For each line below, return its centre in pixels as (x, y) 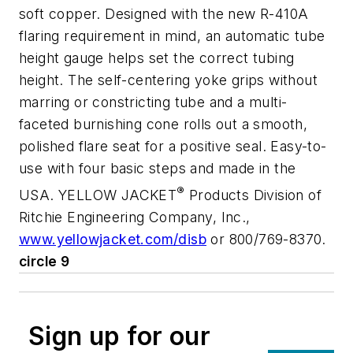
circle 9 (45, 262)
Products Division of (253, 195)
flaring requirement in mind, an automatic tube (172, 36)
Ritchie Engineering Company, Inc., (135, 217)
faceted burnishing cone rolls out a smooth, (163, 124)
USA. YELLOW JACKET (98, 195)
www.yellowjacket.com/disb (113, 240)
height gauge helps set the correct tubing (157, 58)
